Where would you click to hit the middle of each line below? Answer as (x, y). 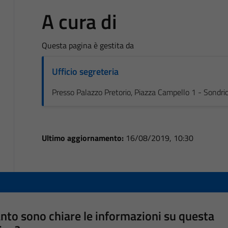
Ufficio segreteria (85, 71)
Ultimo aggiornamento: (83, 138)
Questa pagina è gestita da (88, 45)
